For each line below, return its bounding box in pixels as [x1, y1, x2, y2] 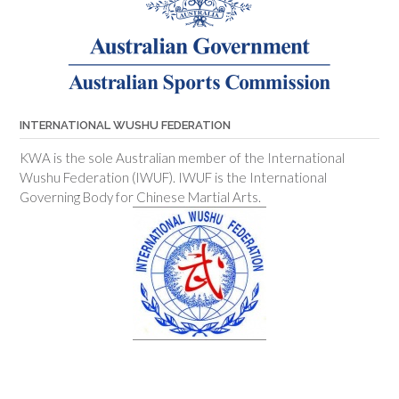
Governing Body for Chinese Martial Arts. [20, 188, 261, 205]
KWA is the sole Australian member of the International [20, 149, 345, 166]
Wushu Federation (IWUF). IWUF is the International [20, 168, 327, 185]
